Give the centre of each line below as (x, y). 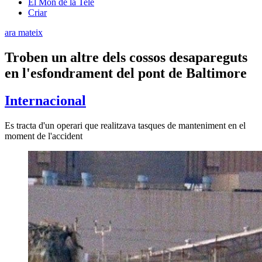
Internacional (45, 100)
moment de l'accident (44, 136)
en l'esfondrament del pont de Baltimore (126, 73)
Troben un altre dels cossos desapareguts (126, 57)
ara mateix (24, 32)
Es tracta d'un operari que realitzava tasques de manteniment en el (125, 125)
